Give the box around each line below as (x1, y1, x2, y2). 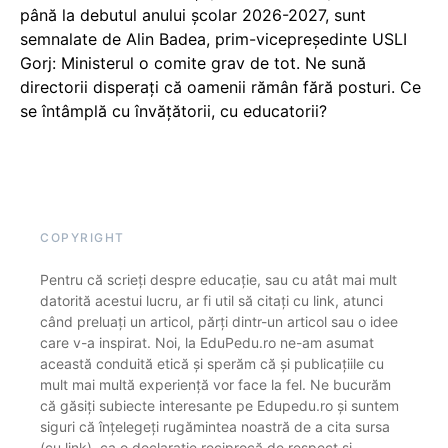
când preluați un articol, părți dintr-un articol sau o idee (40, 312, 398, 330)
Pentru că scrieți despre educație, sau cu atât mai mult (40, 270, 397, 288)
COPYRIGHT (40, 229, 125, 245)
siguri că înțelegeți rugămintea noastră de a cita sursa (40, 417, 390, 435)
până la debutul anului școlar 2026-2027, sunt (20, 4, 366, 25)
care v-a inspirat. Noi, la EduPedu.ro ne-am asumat (40, 333, 374, 351)
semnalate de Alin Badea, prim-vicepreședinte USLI (20, 28, 407, 49)
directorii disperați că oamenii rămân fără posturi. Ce (20, 76, 421, 97)
